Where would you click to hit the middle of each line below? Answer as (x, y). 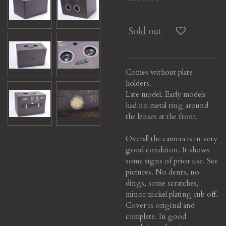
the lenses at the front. (162, 116)
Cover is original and (160, 205)
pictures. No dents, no (162, 172)
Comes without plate (159, 72)
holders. (138, 83)
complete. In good (156, 216)
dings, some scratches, (162, 183)
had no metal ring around (167, 105)
